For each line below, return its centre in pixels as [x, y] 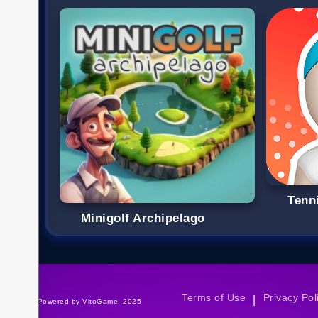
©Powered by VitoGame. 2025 [87, 302]
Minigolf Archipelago [143, 219]
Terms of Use [214, 297]
